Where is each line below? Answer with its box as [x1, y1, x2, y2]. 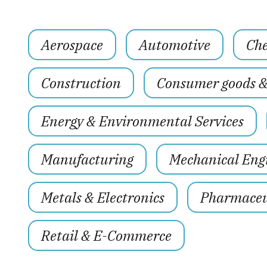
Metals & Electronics [41, 187, 165, 207]
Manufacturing [41, 149, 134, 169]
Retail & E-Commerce [41, 225, 172, 245]
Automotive [139, 35, 211, 54]
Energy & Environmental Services [41, 111, 244, 131]
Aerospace [41, 35, 104, 54]
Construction [41, 73, 122, 92]
